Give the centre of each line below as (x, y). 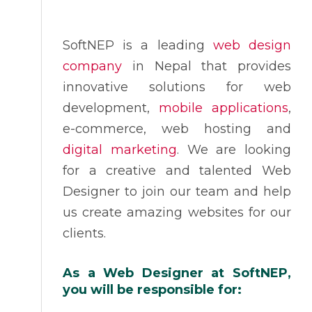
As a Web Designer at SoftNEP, (177, 273)
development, (111, 108)
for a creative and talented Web (177, 171)
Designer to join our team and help (177, 192)
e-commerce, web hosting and (177, 129)
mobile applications (224, 108)
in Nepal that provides (206, 66)
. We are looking (234, 150)
